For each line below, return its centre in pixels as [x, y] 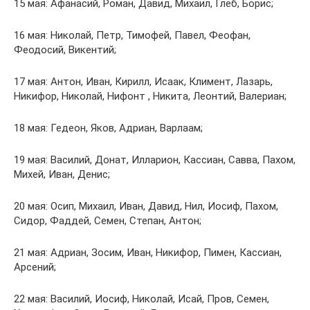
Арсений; [35, 267]
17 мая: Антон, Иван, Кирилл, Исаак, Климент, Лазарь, [143, 82]
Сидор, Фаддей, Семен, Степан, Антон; [108, 221]
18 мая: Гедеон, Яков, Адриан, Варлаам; [108, 128]
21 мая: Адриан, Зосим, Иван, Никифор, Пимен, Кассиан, [148, 253]
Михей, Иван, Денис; [62, 175]
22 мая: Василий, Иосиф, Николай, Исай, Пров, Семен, [142, 299]
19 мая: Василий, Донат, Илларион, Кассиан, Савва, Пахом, [155, 160]
